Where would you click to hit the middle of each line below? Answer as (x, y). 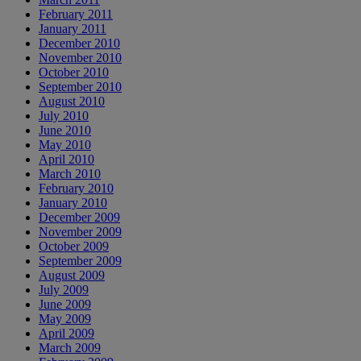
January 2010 (73, 202)
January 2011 (73, 28)
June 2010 (65, 130)
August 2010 (72, 101)
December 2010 (79, 43)
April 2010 (66, 159)
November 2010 (80, 57)
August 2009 (72, 275)
